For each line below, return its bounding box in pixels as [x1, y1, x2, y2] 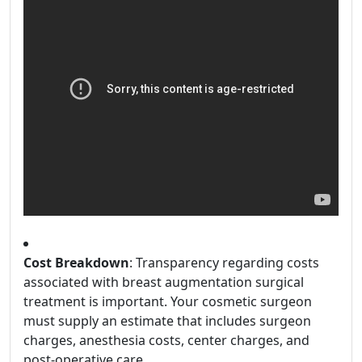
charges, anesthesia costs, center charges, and [23, 330, 309, 349]
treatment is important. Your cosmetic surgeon [23, 292, 312, 310]
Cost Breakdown [23, 253, 129, 271]
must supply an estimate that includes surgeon [23, 311, 311, 330]
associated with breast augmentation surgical [23, 272, 304, 291]
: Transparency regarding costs [129, 253, 319, 271]
